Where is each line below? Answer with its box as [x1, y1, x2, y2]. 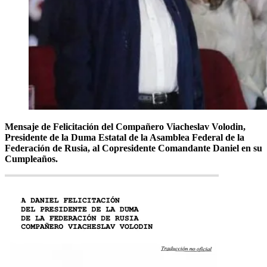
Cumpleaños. [5, 153, 58, 164]
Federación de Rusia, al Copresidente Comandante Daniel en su [5, 142, 262, 153]
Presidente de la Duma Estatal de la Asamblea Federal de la [5, 132, 244, 142]
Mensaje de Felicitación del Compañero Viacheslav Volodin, [5, 121, 246, 132]
